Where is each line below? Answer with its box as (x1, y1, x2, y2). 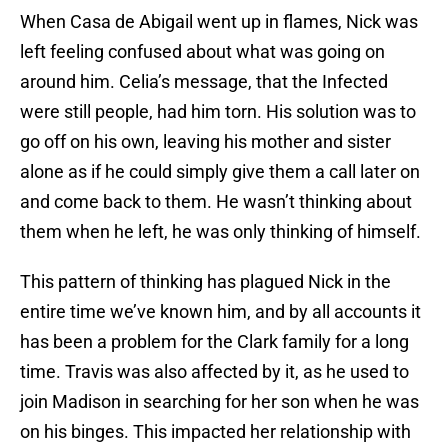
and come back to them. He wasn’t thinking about (20, 191, 412, 213)
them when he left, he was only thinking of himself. (20, 221, 421, 243)
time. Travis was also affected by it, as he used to (20, 361, 409, 383)
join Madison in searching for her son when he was (20, 391, 419, 413)
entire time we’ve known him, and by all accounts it (20, 301, 421, 323)
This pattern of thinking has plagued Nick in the (20, 271, 391, 293)
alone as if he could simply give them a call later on (20, 161, 420, 183)
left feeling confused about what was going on (20, 41, 385, 63)
